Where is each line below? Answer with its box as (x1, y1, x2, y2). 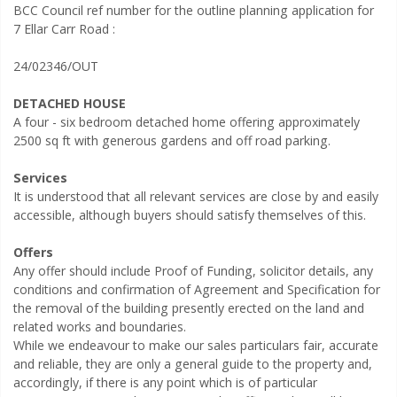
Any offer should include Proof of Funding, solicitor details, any (13, 261, 374, 279)
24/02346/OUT (13, 57, 99, 74)
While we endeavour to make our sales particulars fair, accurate (13, 336, 379, 354)
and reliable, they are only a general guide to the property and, (13, 354, 373, 372)
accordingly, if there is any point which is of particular (13, 373, 318, 391)
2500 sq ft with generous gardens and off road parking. (13, 131, 331, 149)
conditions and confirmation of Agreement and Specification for (13, 280, 381, 298)
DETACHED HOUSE (13, 94, 127, 112)
